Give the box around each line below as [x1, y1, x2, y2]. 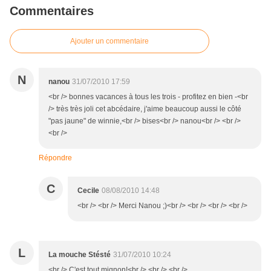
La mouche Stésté [48, 250, 111, 260]
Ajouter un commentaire [70, 37, 149, 46]
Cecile [77, 186, 99, 195]
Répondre [39, 154, 72, 163]
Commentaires [10, 4, 94, 18]
